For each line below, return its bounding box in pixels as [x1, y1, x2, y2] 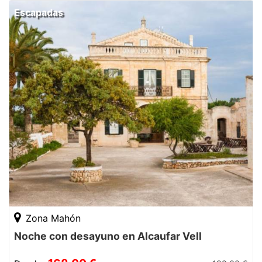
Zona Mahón [23, 212, 81, 225]
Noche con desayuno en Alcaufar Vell [14, 230, 202, 243]
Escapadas [14, 6, 63, 19]
